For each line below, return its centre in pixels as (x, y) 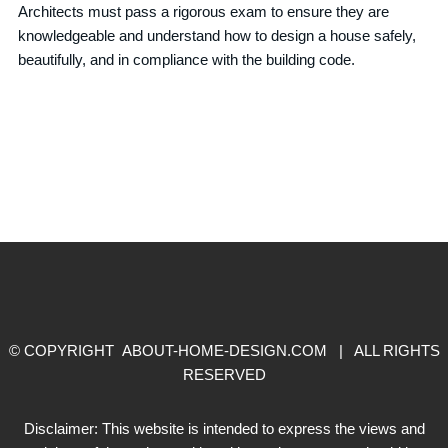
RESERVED (224, 374)
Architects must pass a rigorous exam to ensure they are (204, 11)
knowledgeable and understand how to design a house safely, (217, 35)
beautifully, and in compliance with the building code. (187, 59)
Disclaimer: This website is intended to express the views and (224, 428)
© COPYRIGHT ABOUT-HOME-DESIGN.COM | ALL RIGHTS (224, 350)
